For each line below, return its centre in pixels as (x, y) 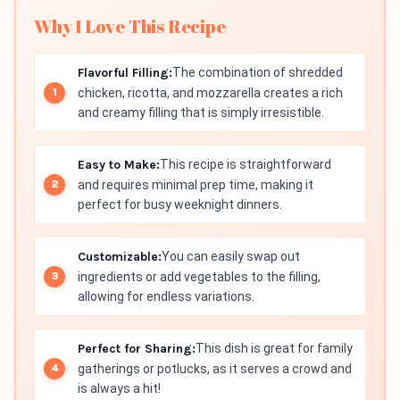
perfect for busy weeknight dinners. (180, 204)
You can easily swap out (231, 256)
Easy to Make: (119, 165)
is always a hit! (119, 388)
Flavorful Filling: (125, 73)
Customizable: (120, 257)
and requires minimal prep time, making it (196, 185)
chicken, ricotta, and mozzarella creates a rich (210, 93)
